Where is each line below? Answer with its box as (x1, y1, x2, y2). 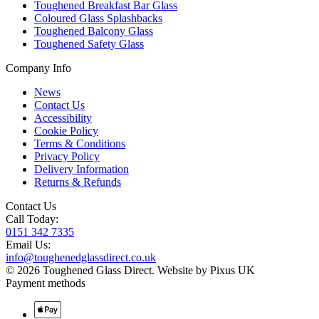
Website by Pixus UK (157, 263, 255, 276)
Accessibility (34, 111, 92, 124)
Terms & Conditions (34, 137, 125, 150)
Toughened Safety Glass (34, 37, 144, 50)
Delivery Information (34, 162, 129, 175)
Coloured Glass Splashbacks (34, 11, 162, 24)
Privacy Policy (34, 150, 100, 162)
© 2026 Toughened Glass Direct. (6, 263, 157, 276)
